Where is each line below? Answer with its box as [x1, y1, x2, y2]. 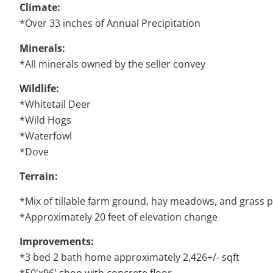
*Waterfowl [19, 129, 72, 143]
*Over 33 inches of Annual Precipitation [19, 16, 200, 30]
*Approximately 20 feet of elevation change [19, 210, 218, 224]
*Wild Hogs [19, 113, 71, 127]
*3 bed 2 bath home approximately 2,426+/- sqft [19, 250, 239, 264]
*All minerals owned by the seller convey [19, 57, 205, 71]
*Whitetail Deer [19, 97, 91, 112]
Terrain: [19, 169, 58, 183]
